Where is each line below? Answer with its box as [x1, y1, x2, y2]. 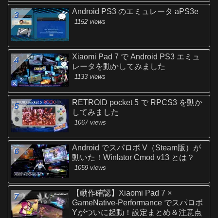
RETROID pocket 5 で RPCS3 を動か [72, 98, 203, 107]
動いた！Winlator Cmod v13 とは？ [72, 153, 195, 162]
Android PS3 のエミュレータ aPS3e [72, 7, 199, 16]
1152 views [74, 18, 106, 25]
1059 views [74, 164, 107, 172]
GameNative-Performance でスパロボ [72, 199, 203, 207]
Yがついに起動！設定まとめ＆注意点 [72, 208, 202, 217]
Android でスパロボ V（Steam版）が [72, 144, 201, 152]
